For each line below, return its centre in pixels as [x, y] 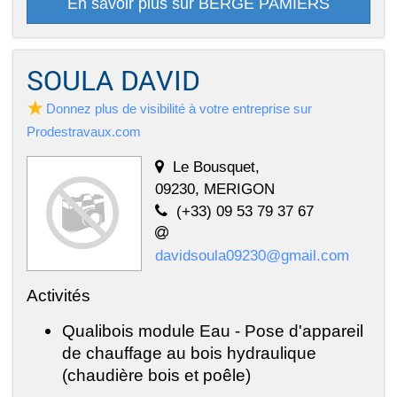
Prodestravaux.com [84, 132]
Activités [58, 296]
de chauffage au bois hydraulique [189, 353]
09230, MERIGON [215, 189]
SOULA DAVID [113, 80]
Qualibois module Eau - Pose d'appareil [213, 331]
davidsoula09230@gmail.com [252, 256]
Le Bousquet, [216, 167]
